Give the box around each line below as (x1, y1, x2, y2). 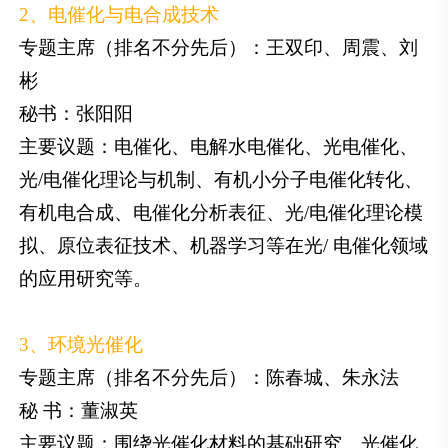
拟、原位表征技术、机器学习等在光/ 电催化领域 (19, 235, 429, 257)
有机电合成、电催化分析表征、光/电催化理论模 (19, 202, 424, 224)
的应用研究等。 (19, 268, 153, 290)
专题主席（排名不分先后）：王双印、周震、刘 (19, 37, 419, 59)
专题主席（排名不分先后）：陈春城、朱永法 (19, 367, 400, 389)
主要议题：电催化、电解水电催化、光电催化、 (19, 136, 419, 158)
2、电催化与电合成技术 (19, 4, 220, 26)
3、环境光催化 (19, 334, 144, 356)
